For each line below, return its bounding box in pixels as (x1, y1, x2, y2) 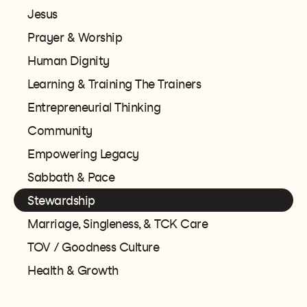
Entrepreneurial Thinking (27, 101, 160, 115)
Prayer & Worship (27, 31, 122, 45)
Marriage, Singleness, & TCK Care (27, 217, 208, 232)
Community (27, 124, 93, 138)
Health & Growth (27, 264, 119, 278)
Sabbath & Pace (27, 171, 114, 185)
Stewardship (27, 194, 95, 208)
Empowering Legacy (27, 147, 139, 162)
